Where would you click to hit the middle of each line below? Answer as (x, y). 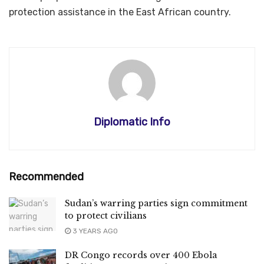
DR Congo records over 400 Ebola (141, 255)
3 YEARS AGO (94, 231)
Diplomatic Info (132, 122)
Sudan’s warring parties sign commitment (156, 203)
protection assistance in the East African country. (120, 12)
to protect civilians (106, 215)
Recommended (46, 176)
